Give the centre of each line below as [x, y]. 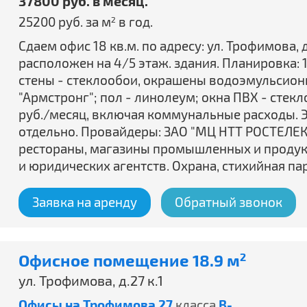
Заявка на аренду [85, 202]
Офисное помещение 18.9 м [129, 260]
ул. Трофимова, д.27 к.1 [91, 280]
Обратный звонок [229, 202]
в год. [134, 22]
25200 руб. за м [65, 22]
